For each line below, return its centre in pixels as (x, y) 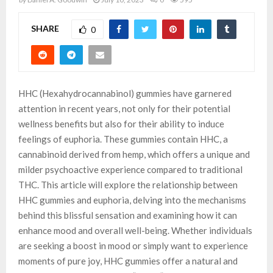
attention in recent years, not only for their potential (124, 108)
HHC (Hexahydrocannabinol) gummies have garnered (125, 93)
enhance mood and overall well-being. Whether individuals (135, 230)
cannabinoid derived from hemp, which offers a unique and (134, 154)
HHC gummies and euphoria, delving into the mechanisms (132, 200)
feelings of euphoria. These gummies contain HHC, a (123, 139)
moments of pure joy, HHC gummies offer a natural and (128, 261)
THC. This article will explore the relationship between (128, 184)
